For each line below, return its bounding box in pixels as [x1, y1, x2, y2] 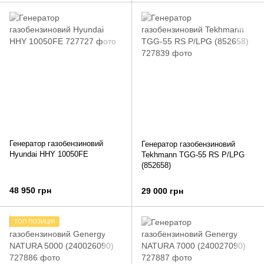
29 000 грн [141, 186, 183, 196]
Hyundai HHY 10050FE [9, 150, 88, 159]
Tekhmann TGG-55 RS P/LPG [141, 150, 245, 160]
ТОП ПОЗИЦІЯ [14, 218, 55, 225]
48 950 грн [9, 186, 51, 196]
